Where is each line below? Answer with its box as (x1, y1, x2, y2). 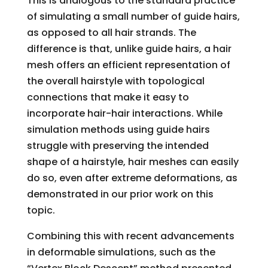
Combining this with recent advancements (26, 229, 234, 243)
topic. (26, 203, 55, 217)
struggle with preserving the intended (26, 138, 209, 153)
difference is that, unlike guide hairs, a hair (26, 41, 232, 56)
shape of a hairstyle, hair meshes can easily (26, 154, 239, 169)
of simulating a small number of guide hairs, (26, 9, 240, 23)
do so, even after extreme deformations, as (26, 170, 237, 185)
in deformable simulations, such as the (26, 245, 215, 259)
